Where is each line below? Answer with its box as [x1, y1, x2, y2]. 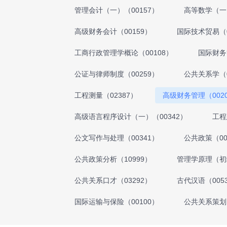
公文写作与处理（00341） [74, 134, 159, 142]
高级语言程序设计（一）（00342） [74, 112, 187, 121]
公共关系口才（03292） [74, 176, 152, 184]
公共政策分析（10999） [74, 155, 152, 163]
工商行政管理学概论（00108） [74, 49, 173, 57]
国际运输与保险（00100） [74, 198, 159, 206]
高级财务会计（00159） [74, 27, 152, 35]
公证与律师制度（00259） [74, 70, 159, 78]
